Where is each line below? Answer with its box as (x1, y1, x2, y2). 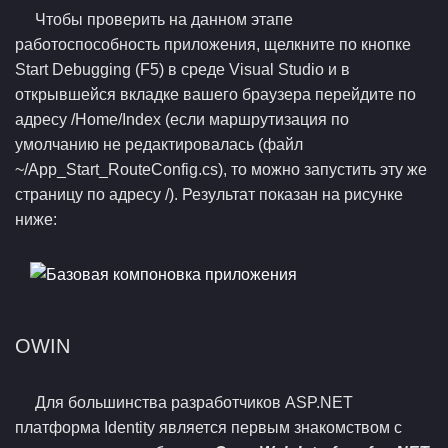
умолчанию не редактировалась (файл (15, 136, 303, 153)
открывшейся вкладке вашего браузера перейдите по (15, 86, 416, 103)
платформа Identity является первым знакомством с (15, 419, 402, 436)
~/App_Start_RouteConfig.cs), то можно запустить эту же (15, 161, 427, 178)
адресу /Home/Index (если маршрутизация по (15, 111, 349, 128)
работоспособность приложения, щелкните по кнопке (15, 36, 411, 53)
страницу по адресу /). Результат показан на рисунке (15, 186, 403, 203)
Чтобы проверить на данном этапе (35, 11, 293, 28)
